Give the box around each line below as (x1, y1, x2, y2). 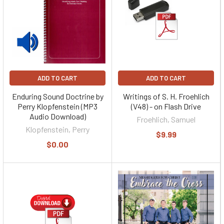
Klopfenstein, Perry (25, 124, 89, 134)
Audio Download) (29, 111, 86, 121)
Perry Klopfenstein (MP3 (17, 101, 97, 111)
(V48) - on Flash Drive (131, 101, 201, 111)
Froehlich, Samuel (136, 114, 195, 124)
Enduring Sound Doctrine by (11, 91, 103, 101)
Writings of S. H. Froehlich (122, 91, 209, 101)
